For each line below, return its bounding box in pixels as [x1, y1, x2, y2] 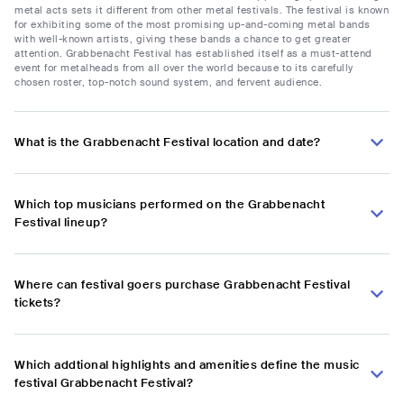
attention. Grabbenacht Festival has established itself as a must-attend [14, 47, 372, 60]
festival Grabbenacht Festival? [14, 375, 193, 391]
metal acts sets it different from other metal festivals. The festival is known [14, 4, 389, 17]
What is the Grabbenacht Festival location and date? [14, 134, 321, 151]
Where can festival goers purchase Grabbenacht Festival [14, 277, 350, 293]
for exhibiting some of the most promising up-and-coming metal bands [14, 18, 371, 32]
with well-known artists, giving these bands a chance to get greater [14, 32, 352, 46]
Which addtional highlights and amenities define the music [14, 357, 360, 373]
